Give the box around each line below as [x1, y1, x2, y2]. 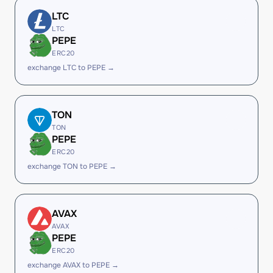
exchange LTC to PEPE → [27, 63, 115, 73]
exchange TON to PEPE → [27, 161, 116, 171]
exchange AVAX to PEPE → [27, 260, 119, 270]
